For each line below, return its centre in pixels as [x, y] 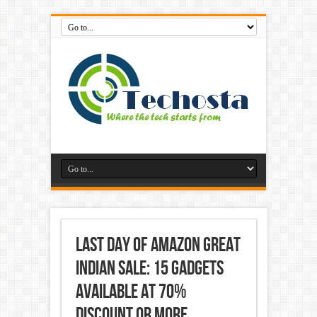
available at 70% [131, 292]
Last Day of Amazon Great [158, 245]
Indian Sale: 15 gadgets [149, 269]
